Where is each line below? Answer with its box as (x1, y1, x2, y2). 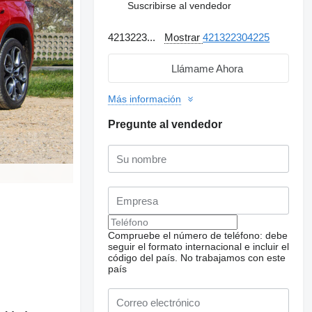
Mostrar (164, 31, 203, 43)
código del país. (108, 252, 178, 263)
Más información (108, 93, 182, 104)
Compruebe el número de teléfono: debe (108, 230, 288, 241)
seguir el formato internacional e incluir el (108, 241, 290, 252)
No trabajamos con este (180, 252, 286, 263)
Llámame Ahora (171, 62, 243, 75)
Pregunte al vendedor (108, 118, 223, 130)
